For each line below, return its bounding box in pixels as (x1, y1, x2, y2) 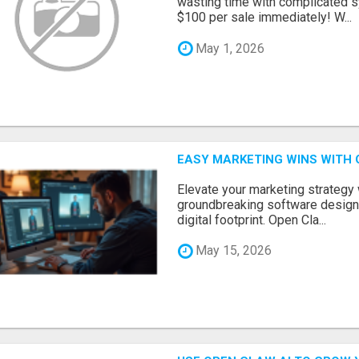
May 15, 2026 (192, 243, 272, 259)
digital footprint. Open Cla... (177, 212, 327, 228)
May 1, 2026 (192, 40, 265, 56)
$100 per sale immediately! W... (177, 10, 353, 26)
